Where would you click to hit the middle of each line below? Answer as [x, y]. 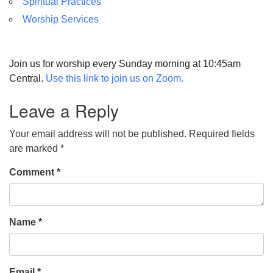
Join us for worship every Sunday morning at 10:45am [125, 63]
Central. [27, 78]
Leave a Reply [64, 110]
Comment [33, 172]
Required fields [222, 133]
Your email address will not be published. [98, 133]
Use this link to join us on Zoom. [115, 78]
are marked [35, 148]
